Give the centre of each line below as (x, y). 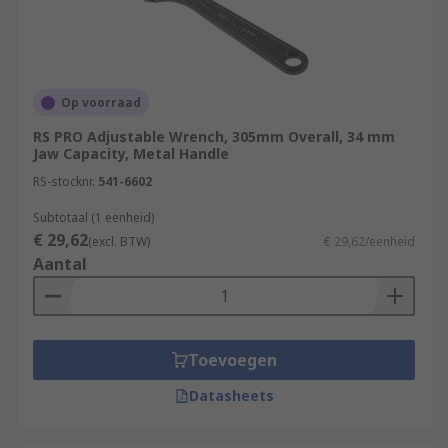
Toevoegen (232, 360)
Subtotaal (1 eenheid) (93, 217)
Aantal (60, 264)
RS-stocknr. (64, 181)
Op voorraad (101, 102)
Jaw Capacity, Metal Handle (131, 153)
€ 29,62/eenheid (369, 241)
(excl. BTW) (119, 241)
